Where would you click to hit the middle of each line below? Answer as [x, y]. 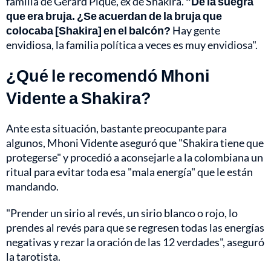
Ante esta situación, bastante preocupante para [116, 129]
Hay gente [195, 31]
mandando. [32, 187]
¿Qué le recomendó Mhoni [108, 76]
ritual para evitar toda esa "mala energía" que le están [129, 172]
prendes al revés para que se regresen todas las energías [135, 228]
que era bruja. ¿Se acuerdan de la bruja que [114, 16]
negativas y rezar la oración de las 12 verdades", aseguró [135, 242]
